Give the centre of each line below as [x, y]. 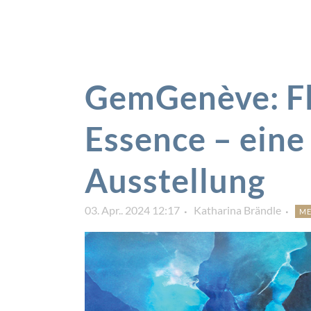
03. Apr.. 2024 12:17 [132, 210]
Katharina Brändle [237, 210]
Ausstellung [175, 181]
